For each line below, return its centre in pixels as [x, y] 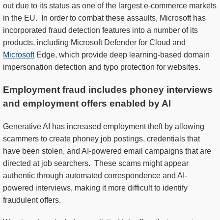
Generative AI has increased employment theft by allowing [104, 127]
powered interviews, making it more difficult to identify [95, 188]
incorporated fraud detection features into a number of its [100, 30]
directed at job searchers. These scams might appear [96, 164]
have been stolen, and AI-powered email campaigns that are [107, 151]
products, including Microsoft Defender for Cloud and [94, 43]
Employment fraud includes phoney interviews [108, 90]
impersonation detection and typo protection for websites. [102, 67]
